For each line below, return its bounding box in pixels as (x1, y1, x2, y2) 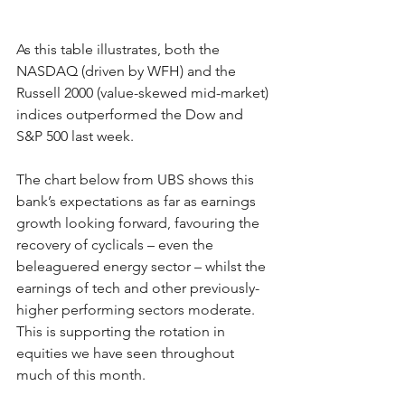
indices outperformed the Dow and (16, 105, 247, 123)
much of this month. (16, 365, 146, 383)
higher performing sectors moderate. (16, 300, 266, 318)
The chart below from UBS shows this (16, 170, 258, 188)
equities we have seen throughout (16, 344, 238, 362)
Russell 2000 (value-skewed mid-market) (16, 83, 272, 101)
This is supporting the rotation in (16, 322, 229, 340)
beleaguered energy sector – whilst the (16, 257, 269, 275)
